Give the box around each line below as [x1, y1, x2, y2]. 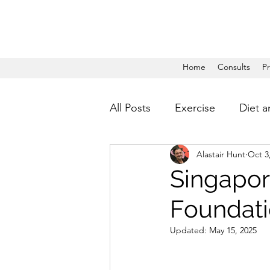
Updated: [170, 225, 209, 236]
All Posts [110, 101, 151, 115]
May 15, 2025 [209, 225, 257, 236]
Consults [218, 61, 250, 72]
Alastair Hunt [196, 148, 245, 160]
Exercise [175, 101, 215, 115]
